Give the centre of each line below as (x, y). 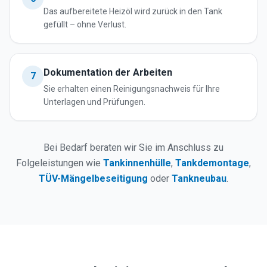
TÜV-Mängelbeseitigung (93, 178)
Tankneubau (199, 178)
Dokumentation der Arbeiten (108, 72)
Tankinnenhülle (137, 163)
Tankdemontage (212, 163)
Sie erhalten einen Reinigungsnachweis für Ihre (132, 89)
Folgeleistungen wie (58, 163)
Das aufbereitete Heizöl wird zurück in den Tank (133, 11)
